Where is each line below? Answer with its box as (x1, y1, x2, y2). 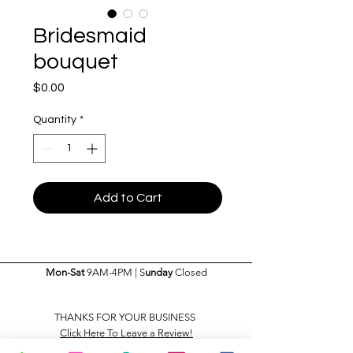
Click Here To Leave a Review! (60, 327, 193, 339)
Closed (174, 266, 207, 278)
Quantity (33, 114, 76, 125)
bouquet (33, 50, 118, 73)
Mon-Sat (45, 266, 87, 278)
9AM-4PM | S (86, 266, 145, 278)
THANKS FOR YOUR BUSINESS (54, 311, 195, 323)
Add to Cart (93, 191, 162, 204)
